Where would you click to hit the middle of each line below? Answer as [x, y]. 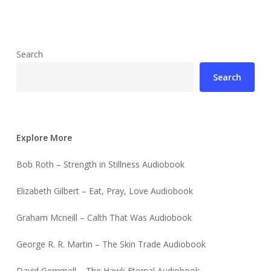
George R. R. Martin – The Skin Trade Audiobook [111, 244]
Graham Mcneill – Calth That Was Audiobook [104, 218]
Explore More [44, 138]
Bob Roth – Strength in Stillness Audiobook [100, 165]
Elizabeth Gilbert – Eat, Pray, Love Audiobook [104, 191]
